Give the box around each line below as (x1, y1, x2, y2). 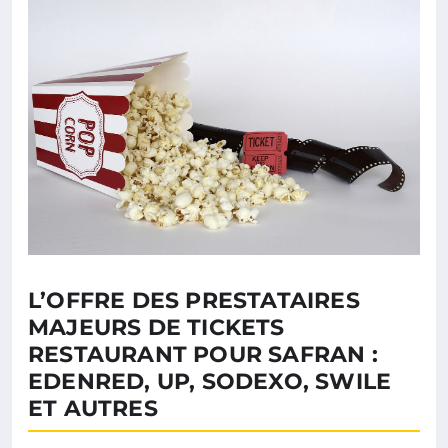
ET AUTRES (28, 394, 158, 422)
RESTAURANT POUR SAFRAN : (28, 340, 378, 368)
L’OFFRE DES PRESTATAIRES (28, 286, 360, 314)
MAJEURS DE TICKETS (28, 313, 285, 341)
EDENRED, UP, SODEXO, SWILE (28, 367, 392, 395)
